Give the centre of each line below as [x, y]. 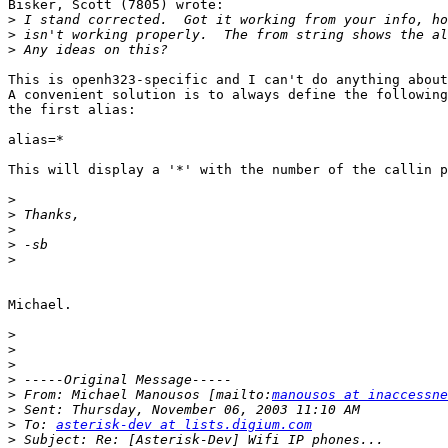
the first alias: [72, 110]
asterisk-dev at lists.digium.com [184, 425]
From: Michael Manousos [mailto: [144, 395]
